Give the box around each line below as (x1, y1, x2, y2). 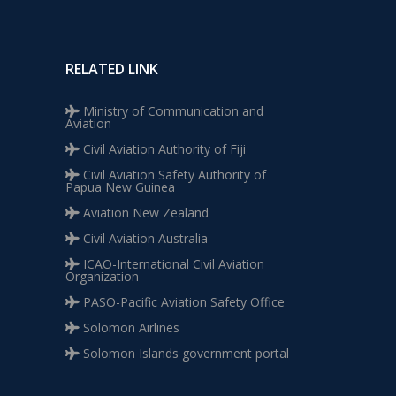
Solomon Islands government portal (80, 345, 289, 362)
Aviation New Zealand (80, 204, 209, 221)
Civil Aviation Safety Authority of (80, 166, 266, 183)
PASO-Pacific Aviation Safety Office (80, 293, 285, 310)
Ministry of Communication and (80, 103, 263, 119)
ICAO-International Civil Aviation (80, 255, 264, 272)
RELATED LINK (65, 59, 158, 79)
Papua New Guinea (65, 179, 175, 195)
